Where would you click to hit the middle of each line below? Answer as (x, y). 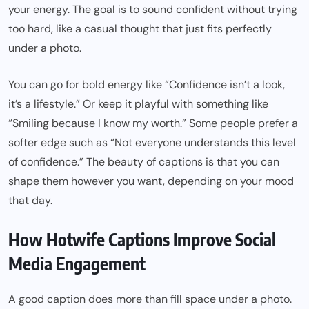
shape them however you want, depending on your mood (151, 181)
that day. (30, 201)
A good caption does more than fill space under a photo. (150, 299)
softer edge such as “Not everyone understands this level (152, 143)
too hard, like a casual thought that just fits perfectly (140, 29)
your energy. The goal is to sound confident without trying (153, 10)
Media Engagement (77, 264)
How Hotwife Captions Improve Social (142, 240)
